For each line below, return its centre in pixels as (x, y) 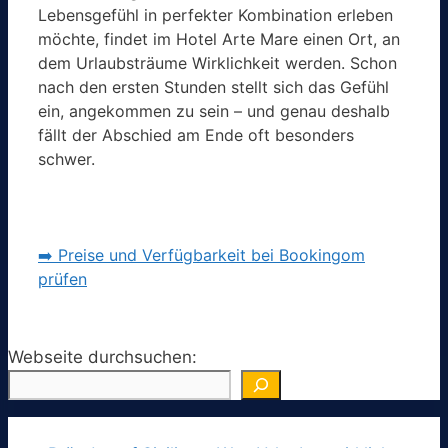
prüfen (62, 279)
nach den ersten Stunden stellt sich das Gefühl (213, 87)
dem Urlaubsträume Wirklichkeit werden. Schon (217, 63)
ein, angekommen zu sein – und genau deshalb (214, 111)
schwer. (66, 159)
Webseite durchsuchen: (102, 357)
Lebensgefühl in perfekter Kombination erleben (215, 15)
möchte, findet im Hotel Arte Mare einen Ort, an (219, 39)
